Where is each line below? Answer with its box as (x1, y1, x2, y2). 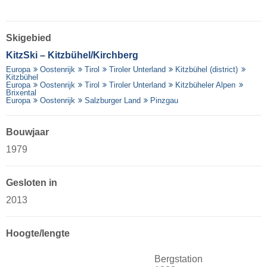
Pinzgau (150, 95, 179, 105)
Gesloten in (6, 177, 57, 188)
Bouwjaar (6, 126, 49, 137)
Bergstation (154, 254, 203, 265)
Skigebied (6, 32, 51, 43)
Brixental (6, 88, 36, 97)
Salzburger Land (85, 95, 141, 105)
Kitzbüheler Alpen (175, 80, 236, 89)
